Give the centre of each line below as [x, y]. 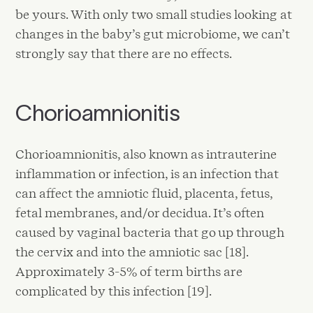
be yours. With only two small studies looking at [154, 14]
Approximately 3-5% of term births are [129, 272]
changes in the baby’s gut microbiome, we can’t [153, 34]
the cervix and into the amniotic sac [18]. [132, 252]
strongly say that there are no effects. [124, 53]
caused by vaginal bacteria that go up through [150, 233]
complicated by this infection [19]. [114, 291]
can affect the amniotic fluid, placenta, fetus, [144, 194]
